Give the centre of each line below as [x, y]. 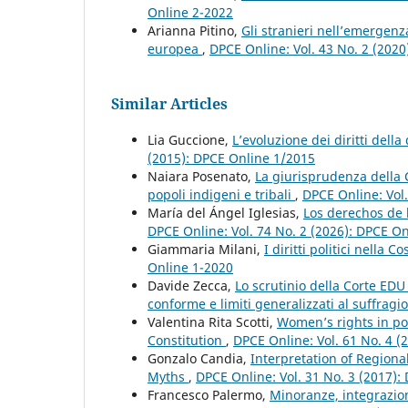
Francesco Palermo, [209, 394]
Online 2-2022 [190, 12]
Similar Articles [169, 103]
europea [175, 48]
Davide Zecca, [191, 285]
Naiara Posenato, [201, 176]
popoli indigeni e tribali [221, 194]
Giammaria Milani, [206, 249]
